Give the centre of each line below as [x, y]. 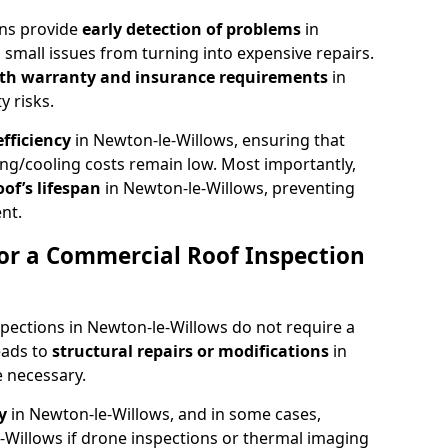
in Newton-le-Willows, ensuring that [210, 139]
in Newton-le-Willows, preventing [230, 187]
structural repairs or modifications [192, 350]
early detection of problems [193, 28]
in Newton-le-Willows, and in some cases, [166, 413]
